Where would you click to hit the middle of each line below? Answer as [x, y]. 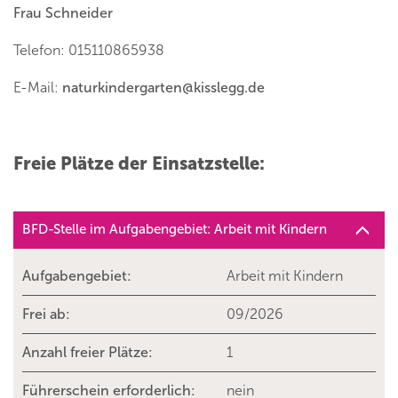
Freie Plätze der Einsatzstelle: [139, 164]
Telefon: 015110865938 [89, 51]
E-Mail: [38, 88]
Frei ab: [46, 314]
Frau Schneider [63, 13]
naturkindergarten [122, 88]
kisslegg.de [229, 88]
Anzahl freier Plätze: [88, 353]
